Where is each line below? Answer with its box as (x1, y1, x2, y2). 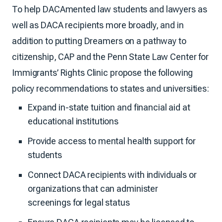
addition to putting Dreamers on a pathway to (12, 35, 186, 46)
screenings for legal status (28, 197, 130, 208)
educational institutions (28, 115, 119, 126)
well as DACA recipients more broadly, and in (12, 19, 184, 30)
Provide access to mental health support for (28, 135, 196, 146)
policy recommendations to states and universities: (12, 83, 210, 94)
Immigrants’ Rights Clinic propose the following (12, 67, 193, 78)
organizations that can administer (28, 183, 159, 194)
